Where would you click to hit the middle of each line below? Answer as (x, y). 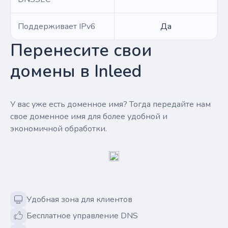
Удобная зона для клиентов (79, 199)
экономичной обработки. (59, 129)
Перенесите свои (81, 51)
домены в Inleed (76, 72)
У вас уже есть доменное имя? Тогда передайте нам (110, 104)
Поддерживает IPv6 (57, 26)
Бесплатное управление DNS (82, 216)
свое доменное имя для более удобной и (89, 117)
